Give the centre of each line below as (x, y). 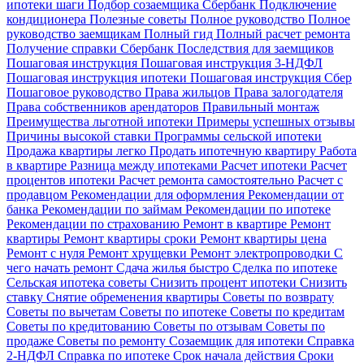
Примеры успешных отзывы (276, 121)
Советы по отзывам (210, 326)
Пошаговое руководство (76, 92)
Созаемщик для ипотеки (238, 340)
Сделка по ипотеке (285, 267)
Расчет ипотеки (266, 165)
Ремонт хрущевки (139, 253)
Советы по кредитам (287, 311)
